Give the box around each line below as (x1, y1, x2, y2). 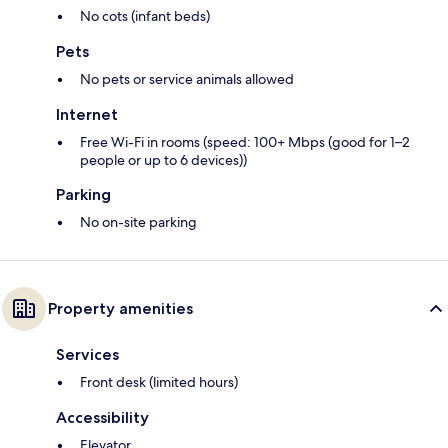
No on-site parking (80, 213, 197, 232)
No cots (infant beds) (80, 7, 210, 26)
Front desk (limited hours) (80, 373, 238, 392)
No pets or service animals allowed (80, 70, 294, 89)
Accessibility (56, 408, 149, 428)
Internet (56, 105, 118, 125)
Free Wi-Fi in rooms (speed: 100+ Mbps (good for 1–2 (80, 133, 410, 152)
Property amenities (48, 299, 193, 319)
